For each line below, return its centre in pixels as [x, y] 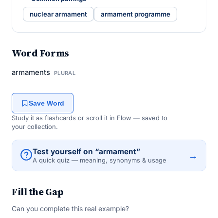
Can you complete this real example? [70, 209]
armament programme [136, 14]
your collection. [35, 127]
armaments [32, 72]
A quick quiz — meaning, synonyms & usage [100, 160]
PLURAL [65, 73]
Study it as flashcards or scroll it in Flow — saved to [90, 118]
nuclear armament [58, 14]
